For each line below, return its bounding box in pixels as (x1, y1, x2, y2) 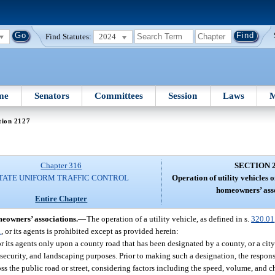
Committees (95, 90, 144, 101)
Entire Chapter (35, 193, 88, 203)
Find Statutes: (45, 31, 92, 41)
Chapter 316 (41, 161, 82, 171)
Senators (34, 90, 69, 101)
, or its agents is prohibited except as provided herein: (1, 226, 179, 236)
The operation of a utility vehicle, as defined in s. (87, 214, 252, 223)
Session (168, 90, 198, 101)
